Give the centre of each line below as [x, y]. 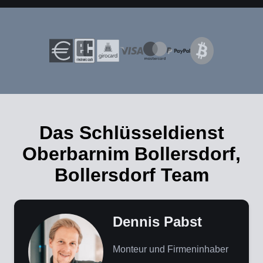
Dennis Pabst [157, 222]
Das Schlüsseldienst [131, 133]
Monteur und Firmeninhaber [171, 249]
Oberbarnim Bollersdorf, [131, 154]
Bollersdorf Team [131, 175]
